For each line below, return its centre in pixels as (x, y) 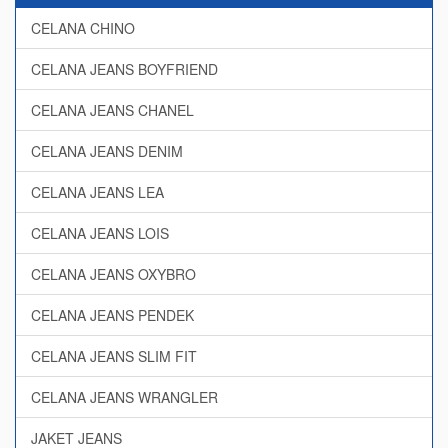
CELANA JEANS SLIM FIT (114, 356)
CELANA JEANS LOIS (100, 233)
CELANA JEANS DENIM (107, 151)
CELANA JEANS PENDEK (112, 315)
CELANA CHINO (83, 28)
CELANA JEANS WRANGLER (124, 397)
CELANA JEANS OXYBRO (113, 274)
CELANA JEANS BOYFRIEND (124, 69)
